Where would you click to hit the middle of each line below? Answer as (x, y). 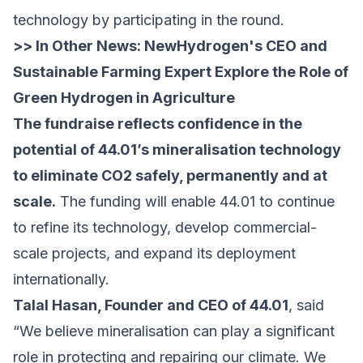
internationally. (61, 280)
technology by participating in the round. (149, 20)
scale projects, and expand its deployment (154, 254)
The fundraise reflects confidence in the (158, 124)
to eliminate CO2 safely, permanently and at (170, 176)
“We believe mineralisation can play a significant (174, 331)
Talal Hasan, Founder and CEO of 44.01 (151, 305)
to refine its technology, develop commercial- (165, 228)
